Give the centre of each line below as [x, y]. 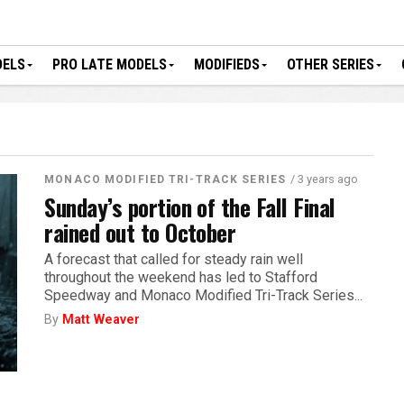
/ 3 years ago [325, 179]
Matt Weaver [101, 320]
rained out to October [140, 232]
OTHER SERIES [331, 64]
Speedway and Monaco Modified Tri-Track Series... [204, 295]
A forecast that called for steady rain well [174, 259]
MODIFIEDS [227, 64]
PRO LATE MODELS [110, 64]
